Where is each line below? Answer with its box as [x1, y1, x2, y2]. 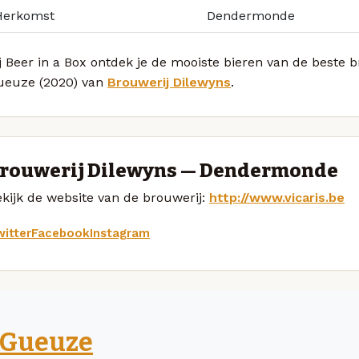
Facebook [31, 225, 90, 240]
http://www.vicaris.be [209, 190, 345, 206]
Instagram [90, 225, 150, 240]
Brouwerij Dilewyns [107, 74, 231, 90]
